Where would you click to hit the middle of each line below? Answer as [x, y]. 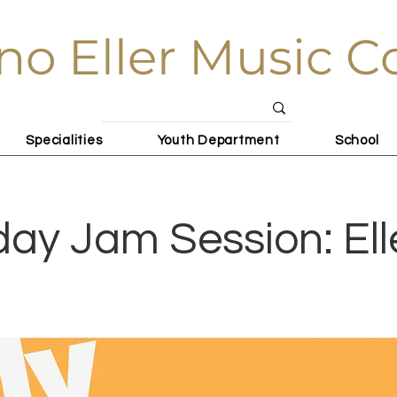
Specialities [64, 140]
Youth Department [218, 140]
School [357, 140]
